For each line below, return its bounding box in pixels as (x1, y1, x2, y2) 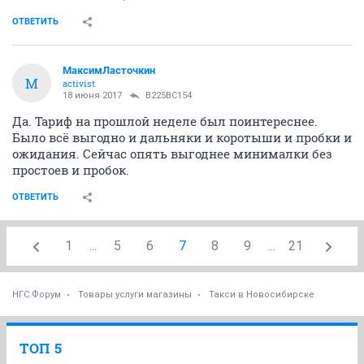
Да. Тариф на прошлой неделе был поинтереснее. (12, 113, 318, 130)
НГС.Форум (12, 289, 61, 301)
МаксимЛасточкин (63, 64, 155, 77)
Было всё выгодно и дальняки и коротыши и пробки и (12, 129, 352, 146)
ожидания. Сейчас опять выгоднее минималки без (12, 145, 332, 162)
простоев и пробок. (12, 162, 129, 179)
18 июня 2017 (63, 90, 122, 102)
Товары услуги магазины (78, 289, 192, 301)
